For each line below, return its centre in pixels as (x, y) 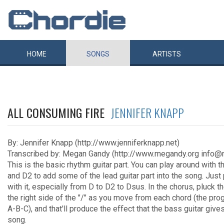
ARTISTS (167, 54)
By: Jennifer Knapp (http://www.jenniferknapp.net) (93, 143)
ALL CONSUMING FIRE (59, 112)
